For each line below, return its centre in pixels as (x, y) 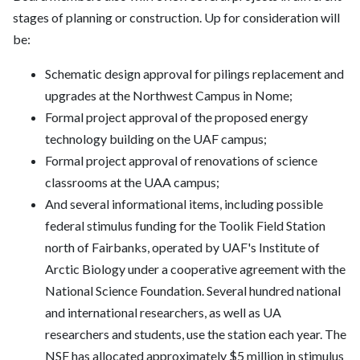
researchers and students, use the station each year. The (196, 334)
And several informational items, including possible (184, 204)
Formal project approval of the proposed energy (176, 117)
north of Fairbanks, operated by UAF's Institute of (182, 247)
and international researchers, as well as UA (163, 313)
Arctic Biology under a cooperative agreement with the (195, 269)
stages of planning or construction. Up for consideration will (176, 18)
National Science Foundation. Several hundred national (193, 291)
